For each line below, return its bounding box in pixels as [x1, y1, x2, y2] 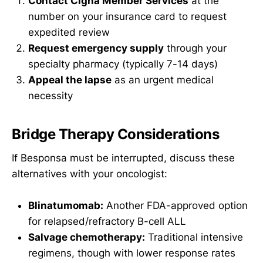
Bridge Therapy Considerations [12, 125, 220, 143]
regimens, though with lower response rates [28, 247, 235, 259]
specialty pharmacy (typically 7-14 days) [28, 58, 218, 70]
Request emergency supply [28, 42, 164, 54]
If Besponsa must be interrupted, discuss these [12, 151, 235, 164]
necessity [28, 89, 73, 102]
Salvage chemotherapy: [28, 231, 145, 243]
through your [164, 42, 227, 54]
